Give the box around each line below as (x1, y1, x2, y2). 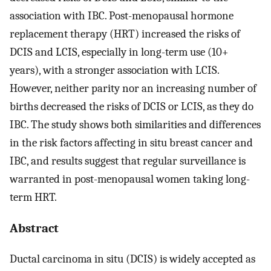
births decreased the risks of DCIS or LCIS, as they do (10, 99, 253, 113)
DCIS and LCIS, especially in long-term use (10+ (10, 45, 229, 59)
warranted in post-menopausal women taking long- (10, 172, 250, 186)
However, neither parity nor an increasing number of (10, 81, 256, 95)
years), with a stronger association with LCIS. (10, 63, 219, 77)
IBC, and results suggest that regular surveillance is (10, 154, 246, 168)
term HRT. (10, 190, 57, 204)
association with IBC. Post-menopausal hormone (10, 8, 233, 22)
